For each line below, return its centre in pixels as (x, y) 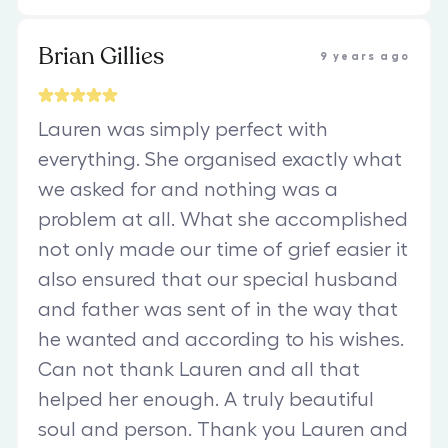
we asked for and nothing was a (188, 189)
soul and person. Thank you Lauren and (223, 429)
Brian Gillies (101, 56)
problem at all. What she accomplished (223, 219)
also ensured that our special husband (218, 279)
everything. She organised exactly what (220, 159)
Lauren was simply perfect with (183, 129)
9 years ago (364, 56)
